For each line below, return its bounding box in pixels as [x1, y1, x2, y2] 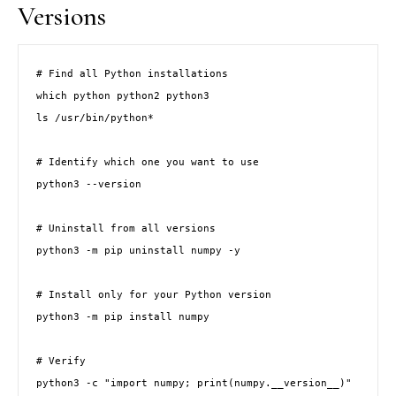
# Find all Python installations [36, 67, 228, 80]
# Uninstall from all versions [36, 222, 216, 234]
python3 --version [36, 178, 141, 190]
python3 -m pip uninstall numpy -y [36, 244, 240, 256]
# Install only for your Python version [36, 288, 271, 301]
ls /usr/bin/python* [36, 111, 154, 124]
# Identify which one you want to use [36, 156, 259, 168]
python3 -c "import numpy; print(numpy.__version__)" [36, 377, 352, 389]
